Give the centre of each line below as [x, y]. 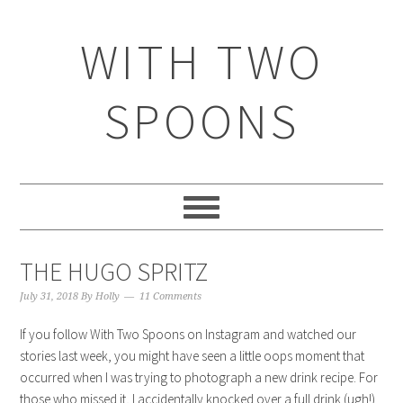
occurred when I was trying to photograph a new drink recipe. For [199, 377]
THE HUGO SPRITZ [114, 272]
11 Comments [171, 296]
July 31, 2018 [49, 296]
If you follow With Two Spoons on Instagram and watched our [188, 334]
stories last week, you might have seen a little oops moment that [193, 356]
